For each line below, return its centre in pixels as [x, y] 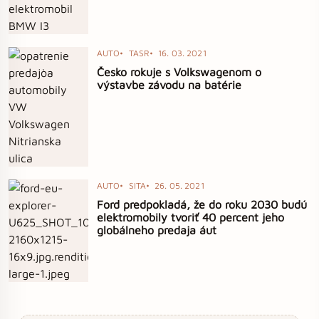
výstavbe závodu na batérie [169, 85]
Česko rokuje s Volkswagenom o [179, 72]
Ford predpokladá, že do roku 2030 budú [202, 205]
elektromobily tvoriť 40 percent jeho [190, 218]
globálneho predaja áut [157, 230]
